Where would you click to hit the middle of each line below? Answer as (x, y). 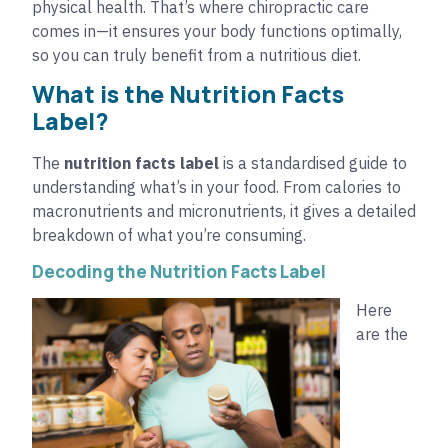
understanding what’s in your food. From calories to (216, 187)
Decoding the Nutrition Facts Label (179, 271)
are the (382, 333)
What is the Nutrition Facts (188, 94)
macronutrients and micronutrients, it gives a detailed (224, 211)
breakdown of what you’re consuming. (169, 235)
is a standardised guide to (313, 163)
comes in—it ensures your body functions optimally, (217, 30)
